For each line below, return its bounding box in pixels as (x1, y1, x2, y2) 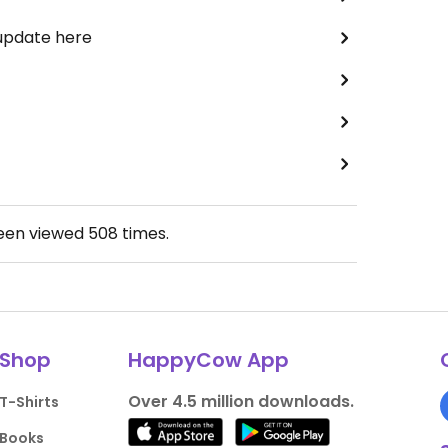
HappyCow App (127, 346, 289, 374)
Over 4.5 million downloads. (127, 390, 354, 413)
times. (117, 222, 169, 245)
